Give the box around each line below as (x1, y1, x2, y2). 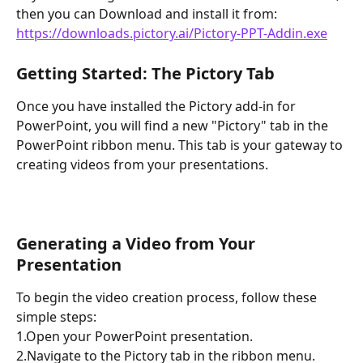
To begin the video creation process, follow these (16, 288, 320, 306)
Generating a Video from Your (16, 232, 259, 254)
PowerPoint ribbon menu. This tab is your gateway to (16, 135, 346, 154)
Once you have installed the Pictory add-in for (16, 96, 299, 115)
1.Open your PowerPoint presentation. (16, 327, 253, 345)
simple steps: (16, 307, 96, 326)
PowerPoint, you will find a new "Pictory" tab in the (16, 116, 331, 135)
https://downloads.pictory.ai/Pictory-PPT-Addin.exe (16, 24, 327, 43)
